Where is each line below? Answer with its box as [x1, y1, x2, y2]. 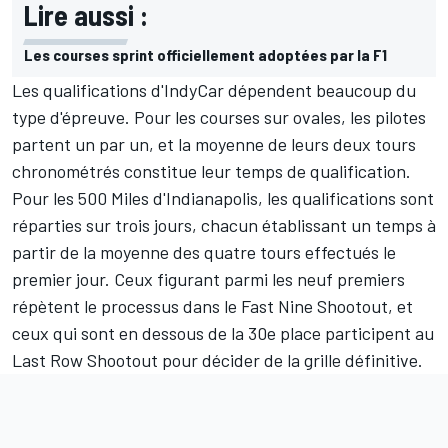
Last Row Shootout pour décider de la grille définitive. [12, 348, 423, 371]
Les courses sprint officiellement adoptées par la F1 [24, 44, 387, 64]
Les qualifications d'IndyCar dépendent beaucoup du [12, 78, 416, 101]
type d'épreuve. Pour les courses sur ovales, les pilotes [12, 105, 426, 128]
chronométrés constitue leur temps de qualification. [12, 159, 411, 182]
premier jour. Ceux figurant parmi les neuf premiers [12, 267, 405, 290]
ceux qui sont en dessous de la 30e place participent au [12, 321, 434, 344]
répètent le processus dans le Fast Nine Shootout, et [12, 294, 413, 317]
